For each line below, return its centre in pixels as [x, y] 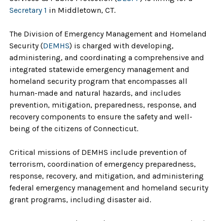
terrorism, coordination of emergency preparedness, [103, 164]
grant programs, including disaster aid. [80, 200]
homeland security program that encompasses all [98, 81]
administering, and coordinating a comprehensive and [107, 57]
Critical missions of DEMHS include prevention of [98, 152]
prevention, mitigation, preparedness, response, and [103, 105]
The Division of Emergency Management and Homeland [108, 34]
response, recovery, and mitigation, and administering [107, 176]
